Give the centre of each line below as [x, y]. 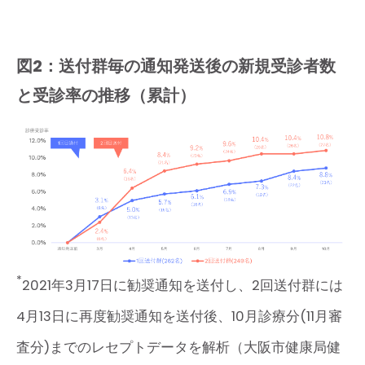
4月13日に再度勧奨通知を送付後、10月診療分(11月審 [179, 316]
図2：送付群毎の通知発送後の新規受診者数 [176, 66]
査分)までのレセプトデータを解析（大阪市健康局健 [178, 347]
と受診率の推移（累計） [106, 95]
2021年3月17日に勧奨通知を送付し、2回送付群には [182, 285]
